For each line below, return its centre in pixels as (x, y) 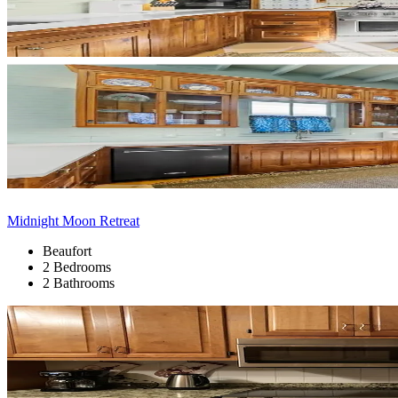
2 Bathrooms (79, 283)
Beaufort (67, 251)
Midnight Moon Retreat (73, 220)
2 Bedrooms (77, 267)
